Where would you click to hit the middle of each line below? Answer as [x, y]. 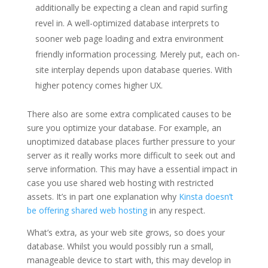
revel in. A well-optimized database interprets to [127, 23]
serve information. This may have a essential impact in [132, 169]
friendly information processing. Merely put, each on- [137, 54]
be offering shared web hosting [87, 211]
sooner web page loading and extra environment [129, 39]
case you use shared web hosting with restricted [120, 183]
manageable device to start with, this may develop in [129, 260]
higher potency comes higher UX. [99, 86]
